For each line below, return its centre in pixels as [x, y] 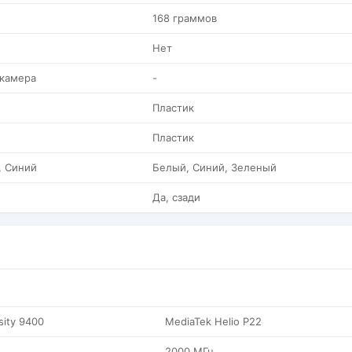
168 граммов [185, 18]
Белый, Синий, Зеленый [214, 167]
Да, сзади [176, 197]
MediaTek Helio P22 [213, 321]
